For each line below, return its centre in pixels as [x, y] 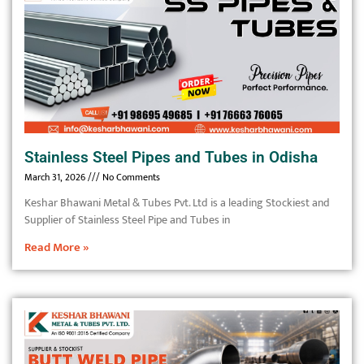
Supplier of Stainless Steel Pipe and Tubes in [127, 220]
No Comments [130, 177]
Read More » [57, 247]
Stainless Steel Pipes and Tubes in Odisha [171, 157]
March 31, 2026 [56, 177]
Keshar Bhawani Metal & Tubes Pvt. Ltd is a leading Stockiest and [177, 203]
